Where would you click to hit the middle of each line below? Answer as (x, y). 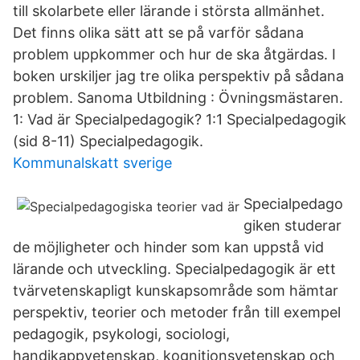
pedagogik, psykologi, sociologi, (121, 334)
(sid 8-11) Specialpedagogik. (108, 141)
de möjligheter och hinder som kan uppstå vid (168, 247)
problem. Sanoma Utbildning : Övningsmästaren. (178, 98)
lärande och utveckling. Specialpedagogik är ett (174, 269)
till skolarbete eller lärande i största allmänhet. (169, 11)
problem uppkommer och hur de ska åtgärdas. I (174, 54)
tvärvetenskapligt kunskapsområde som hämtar (176, 290)
